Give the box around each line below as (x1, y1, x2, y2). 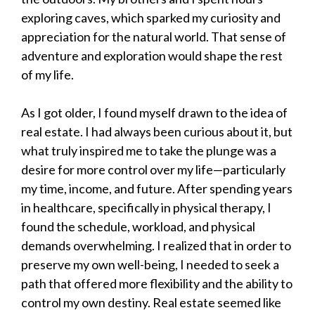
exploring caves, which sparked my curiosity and (21, 10, 281, 26)
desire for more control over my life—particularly (21, 162, 285, 178)
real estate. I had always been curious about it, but (21, 124, 292, 140)
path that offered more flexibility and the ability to (21, 276, 292, 292)
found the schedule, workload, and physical (21, 219, 255, 235)
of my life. (21, 67, 74, 83)
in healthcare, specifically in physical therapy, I (21, 200, 271, 216)
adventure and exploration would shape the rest (21, 48, 283, 64)
